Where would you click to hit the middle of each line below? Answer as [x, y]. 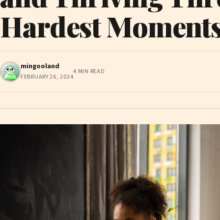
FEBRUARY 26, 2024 [47, 77]
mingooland [40, 66]
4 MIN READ [89, 71]
